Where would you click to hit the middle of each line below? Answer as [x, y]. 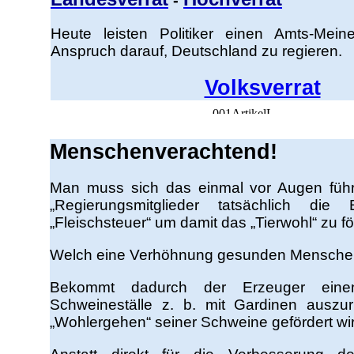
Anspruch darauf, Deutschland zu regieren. [196, 51]
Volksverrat [262, 88]
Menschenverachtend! [164, 152]
